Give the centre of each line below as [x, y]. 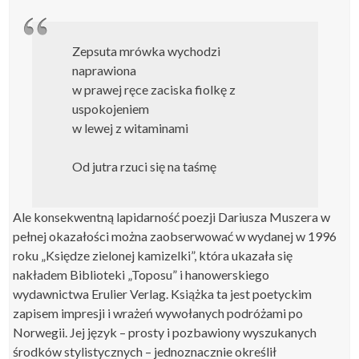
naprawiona [105, 70]
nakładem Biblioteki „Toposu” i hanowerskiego [141, 274]
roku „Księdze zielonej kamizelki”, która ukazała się [153, 255]
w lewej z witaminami [131, 128]
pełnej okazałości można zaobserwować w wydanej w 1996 [175, 236]
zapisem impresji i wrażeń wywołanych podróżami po [158, 313]
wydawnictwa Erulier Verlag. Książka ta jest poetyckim [163, 294]
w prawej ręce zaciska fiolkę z [154, 89]
